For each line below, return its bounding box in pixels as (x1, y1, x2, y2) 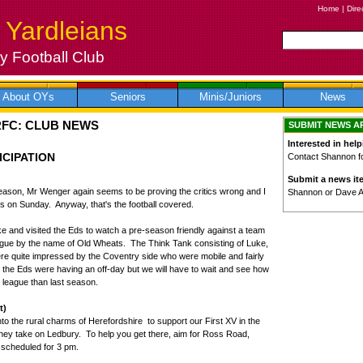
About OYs (2, 91, 54, 104)
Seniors (109, 91, 146, 104)
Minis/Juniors (199, 91, 262, 104)
